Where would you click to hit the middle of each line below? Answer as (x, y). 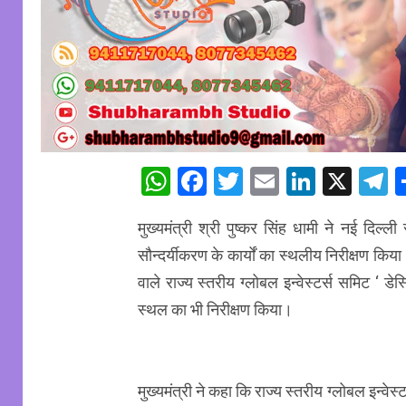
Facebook (266, 182)
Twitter (287, 182)
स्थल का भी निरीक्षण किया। (215, 310)
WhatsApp (235, 182)
